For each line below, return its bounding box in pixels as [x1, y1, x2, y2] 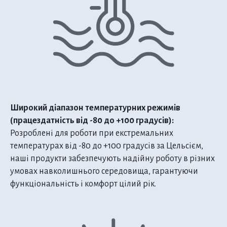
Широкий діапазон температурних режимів [10, 103, 180, 113]
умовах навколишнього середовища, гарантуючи [10, 167, 198, 176]
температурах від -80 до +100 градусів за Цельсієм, [10, 141, 203, 151]
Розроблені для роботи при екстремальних [10, 129, 173, 138]
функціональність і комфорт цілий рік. [10, 179, 156, 189]
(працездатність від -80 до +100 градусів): [10, 116, 174, 126]
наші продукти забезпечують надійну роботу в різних [10, 154, 215, 164]
